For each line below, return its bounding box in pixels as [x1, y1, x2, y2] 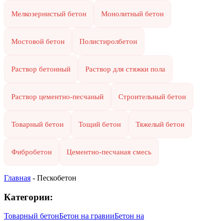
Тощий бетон [78, 120, 121, 128]
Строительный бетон [118, 92, 186, 101]
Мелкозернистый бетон [11, 9, 86, 18]
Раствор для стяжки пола [85, 65, 165, 73]
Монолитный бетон [101, 9, 164, 18]
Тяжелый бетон [136, 120, 184, 128]
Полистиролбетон [79, 37, 137, 45]
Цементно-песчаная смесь [67, 147, 151, 156]
